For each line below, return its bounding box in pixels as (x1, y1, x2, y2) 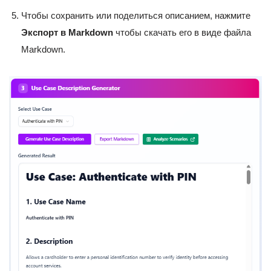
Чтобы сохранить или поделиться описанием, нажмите (21, 10, 250, 21)
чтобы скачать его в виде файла (113, 27, 251, 38)
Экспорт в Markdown (21, 27, 113, 38)
